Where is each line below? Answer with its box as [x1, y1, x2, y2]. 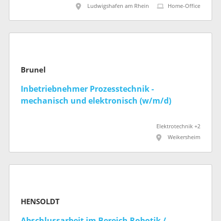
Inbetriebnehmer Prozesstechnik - [21, 84, 154, 94]
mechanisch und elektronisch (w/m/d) [21, 96, 171, 106]
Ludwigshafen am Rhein [87, 2, 149, 9]
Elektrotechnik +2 [156, 123, 200, 130]
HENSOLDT [21, 197, 60, 207]
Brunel [21, 66, 46, 75]
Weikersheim [168, 134, 200, 141]
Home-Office [168, 2, 200, 9]
